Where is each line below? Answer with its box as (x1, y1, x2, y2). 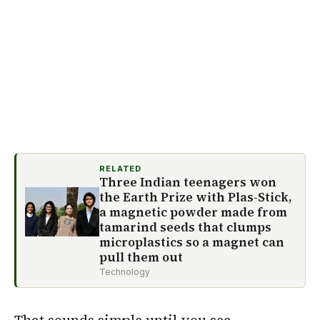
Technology (99, 266, 150, 278)
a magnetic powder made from (99, 204, 287, 221)
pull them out (99, 249, 183, 266)
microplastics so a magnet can (99, 234, 284, 251)
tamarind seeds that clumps (99, 219, 271, 236)
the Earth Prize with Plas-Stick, (99, 189, 292, 206)
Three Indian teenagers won (99, 174, 276, 191)
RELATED (99, 164, 142, 174)
